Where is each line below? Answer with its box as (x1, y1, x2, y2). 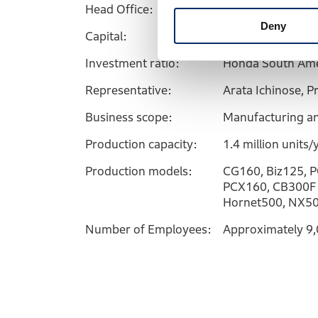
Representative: (85, 84, 172, 97)
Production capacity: (85, 138, 197, 151)
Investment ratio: (85, 57, 180, 70)
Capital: (85, 30, 127, 43)
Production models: (85, 165, 192, 178)
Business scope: (85, 111, 172, 124)
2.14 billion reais (223, 30, 312, 43)
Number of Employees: (85, 223, 212, 236)
